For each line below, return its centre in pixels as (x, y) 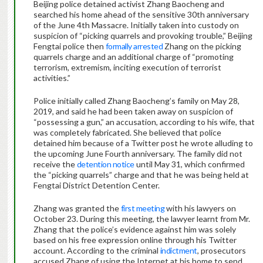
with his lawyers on (200, 208)
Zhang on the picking (202, 46)
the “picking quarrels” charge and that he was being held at (141, 175)
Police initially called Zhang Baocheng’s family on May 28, (136, 101)
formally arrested (134, 46)
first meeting (143, 208)
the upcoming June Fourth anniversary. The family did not (138, 154)
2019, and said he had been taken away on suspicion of (133, 112)
